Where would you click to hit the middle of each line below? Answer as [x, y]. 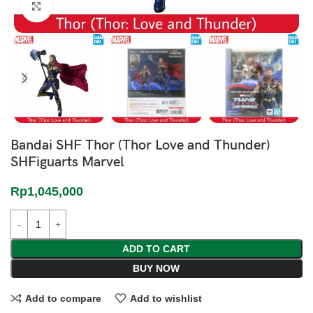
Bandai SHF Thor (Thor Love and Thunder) [140, 146]
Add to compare [63, 298]
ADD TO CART [156, 249]
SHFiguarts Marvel [67, 162]
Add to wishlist [166, 298]
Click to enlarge [86, 7]
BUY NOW [156, 269]
